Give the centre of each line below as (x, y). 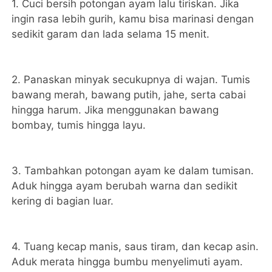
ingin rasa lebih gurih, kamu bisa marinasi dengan (133, 19)
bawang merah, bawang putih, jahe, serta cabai (129, 95)
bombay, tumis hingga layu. (79, 125)
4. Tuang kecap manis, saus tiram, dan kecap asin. (135, 247)
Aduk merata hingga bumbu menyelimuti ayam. (127, 262)
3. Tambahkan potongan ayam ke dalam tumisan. (133, 171)
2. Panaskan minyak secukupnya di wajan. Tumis (131, 80)
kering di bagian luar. (63, 201)
